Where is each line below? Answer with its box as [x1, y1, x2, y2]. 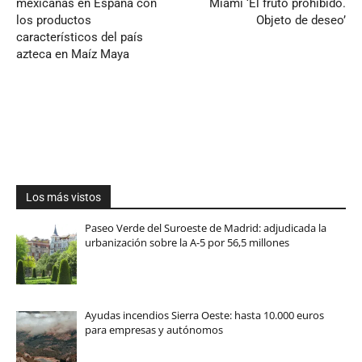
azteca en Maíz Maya [16, 46, 129, 61]
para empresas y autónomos [84, 322, 223, 338]
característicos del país [16, 29, 143, 44]
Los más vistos [26, 190, 101, 204]
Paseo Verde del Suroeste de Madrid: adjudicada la [84, 220, 326, 235]
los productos [16, 12, 91, 27]
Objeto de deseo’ [255, 12, 346, 27]
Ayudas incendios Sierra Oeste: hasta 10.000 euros [84, 308, 324, 323]
